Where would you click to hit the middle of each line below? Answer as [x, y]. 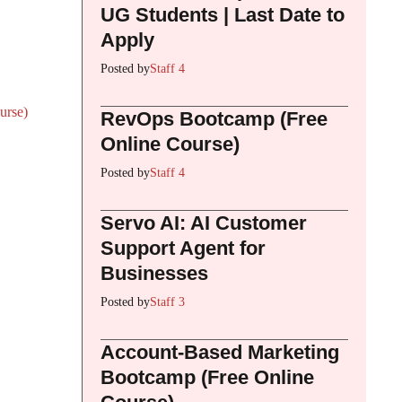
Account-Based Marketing [220, 352]
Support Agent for [183, 248]
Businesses [154, 273]
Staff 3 [167, 301]
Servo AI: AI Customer [204, 223]
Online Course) [170, 144]
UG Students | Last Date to [223, 14]
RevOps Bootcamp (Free [214, 118]
